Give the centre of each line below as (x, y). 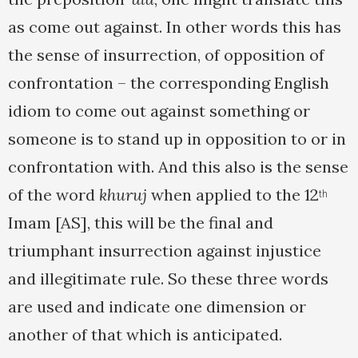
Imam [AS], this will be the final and (141, 223)
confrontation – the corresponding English (169, 83)
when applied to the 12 (235, 195)
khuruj (125, 195)
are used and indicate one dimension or (157, 307)
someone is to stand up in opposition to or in (177, 139)
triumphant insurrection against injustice (165, 251)
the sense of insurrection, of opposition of (166, 55)
